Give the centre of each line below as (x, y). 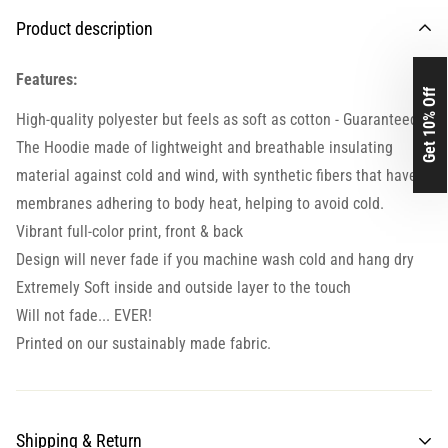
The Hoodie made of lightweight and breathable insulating (204, 148)
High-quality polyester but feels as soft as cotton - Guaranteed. (219, 120)
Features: (46, 80)
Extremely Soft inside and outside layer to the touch (183, 288)
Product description (84, 29)
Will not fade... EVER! (84, 316)
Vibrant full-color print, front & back (129, 232)
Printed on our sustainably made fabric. (143, 344)
